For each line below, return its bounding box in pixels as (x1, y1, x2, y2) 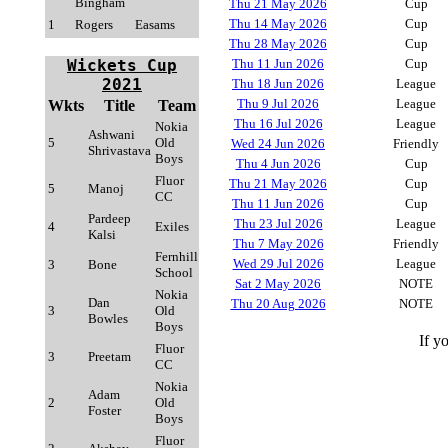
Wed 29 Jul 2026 (232, 256, 324, 271)
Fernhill (155, 249, 198, 264)
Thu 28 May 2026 (229, 36, 327, 51)
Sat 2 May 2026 (235, 276, 321, 291)
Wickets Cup (67, 56, 177, 75)
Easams (135, 17, 175, 32)
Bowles (88, 311, 128, 326)
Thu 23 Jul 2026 (233, 216, 323, 231)
